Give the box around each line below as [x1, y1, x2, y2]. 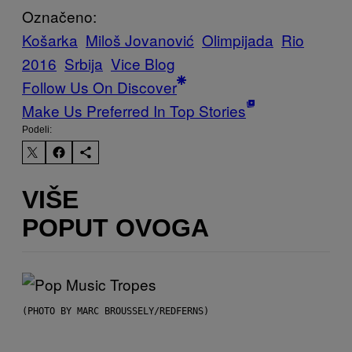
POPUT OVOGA [22, 213, 209, 242]
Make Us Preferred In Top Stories [22, 100, 246, 122]
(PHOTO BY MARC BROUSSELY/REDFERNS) [22, 306, 209, 317]
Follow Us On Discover [22, 76, 177, 98]
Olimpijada [202, 29, 273, 51]
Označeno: [22, 5, 97, 27]
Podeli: [22, 124, 52, 136]
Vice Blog [111, 53, 175, 75]
